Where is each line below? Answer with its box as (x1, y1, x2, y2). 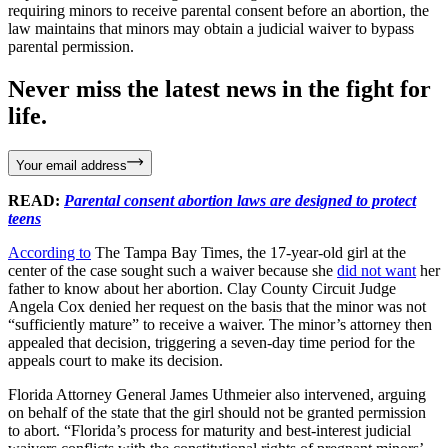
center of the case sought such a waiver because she (8, 261, 337, 279)
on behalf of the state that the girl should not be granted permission (8, 403, 426, 421)
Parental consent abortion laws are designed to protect (64, 191, 416, 209)
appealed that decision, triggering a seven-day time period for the (8, 333, 415, 351)
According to (8, 243, 91, 261)
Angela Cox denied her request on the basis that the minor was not (8, 297, 426, 315)
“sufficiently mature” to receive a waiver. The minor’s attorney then (8, 315, 432, 333)
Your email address (16, 157, 127, 173)
